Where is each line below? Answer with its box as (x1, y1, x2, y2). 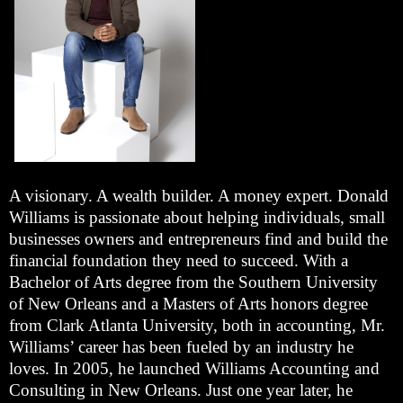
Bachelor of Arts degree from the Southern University (9, 273, 378, 292)
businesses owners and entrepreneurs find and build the (9, 229, 388, 249)
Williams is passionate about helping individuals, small (9, 208, 385, 228)
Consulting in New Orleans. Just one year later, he (9, 381, 353, 400)
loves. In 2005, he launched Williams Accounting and (9, 359, 380, 379)
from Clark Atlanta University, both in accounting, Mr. (9, 316, 385, 336)
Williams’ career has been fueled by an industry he (9, 337, 354, 357)
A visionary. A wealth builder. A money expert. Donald (9, 186, 389, 206)
